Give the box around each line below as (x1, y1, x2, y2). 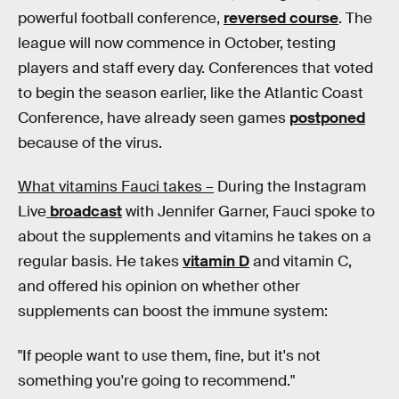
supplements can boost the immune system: (18, 302, 328, 322)
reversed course (224, 8, 338, 28)
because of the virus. (18, 133, 162, 152)
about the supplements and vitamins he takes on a (18, 227, 371, 247)
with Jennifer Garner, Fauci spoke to (122, 202, 375, 222)
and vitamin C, (249, 252, 352, 272)
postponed (289, 108, 365, 127)
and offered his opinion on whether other (18, 277, 300, 297)
